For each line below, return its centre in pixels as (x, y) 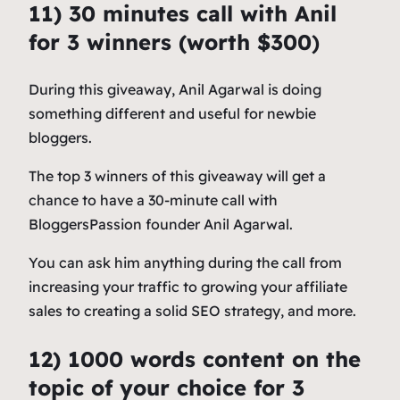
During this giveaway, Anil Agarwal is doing (175, 90)
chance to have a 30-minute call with (153, 200)
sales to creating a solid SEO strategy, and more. (192, 311)
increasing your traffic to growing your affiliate (188, 287)
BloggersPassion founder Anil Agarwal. (161, 225)
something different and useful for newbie (172, 114)
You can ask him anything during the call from (185, 263)
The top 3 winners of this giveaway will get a (177, 176)
